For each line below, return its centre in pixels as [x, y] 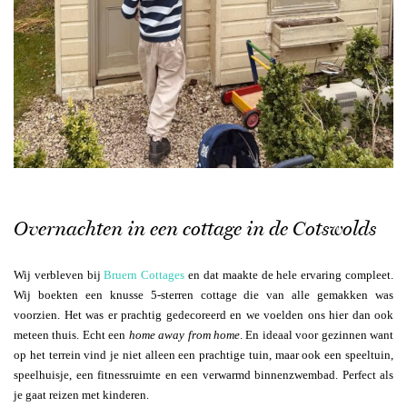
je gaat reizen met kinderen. [81, 395]
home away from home [184, 335]
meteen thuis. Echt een [71, 335]
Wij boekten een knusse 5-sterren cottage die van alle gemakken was [203, 295]
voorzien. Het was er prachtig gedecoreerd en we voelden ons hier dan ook [203, 315]
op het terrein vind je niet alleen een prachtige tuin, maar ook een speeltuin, [203, 355]
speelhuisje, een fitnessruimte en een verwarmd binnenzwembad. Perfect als [203, 375]
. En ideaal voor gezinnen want [317, 335]
